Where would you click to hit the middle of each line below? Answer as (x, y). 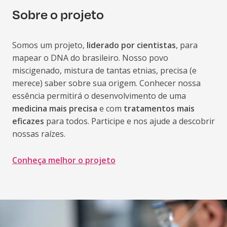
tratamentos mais (159, 108)
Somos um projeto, (49, 45)
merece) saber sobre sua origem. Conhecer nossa (106, 83)
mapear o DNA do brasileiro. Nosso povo (90, 58)
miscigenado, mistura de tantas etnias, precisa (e (104, 70)
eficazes (28, 121)
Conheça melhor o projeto (64, 160)
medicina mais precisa (55, 108)
